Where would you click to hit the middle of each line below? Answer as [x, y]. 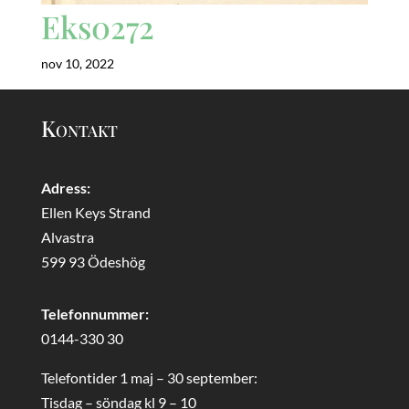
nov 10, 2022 [77, 63]
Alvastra [67, 236]
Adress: [65, 187]
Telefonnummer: [94, 313]
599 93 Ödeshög [93, 261]
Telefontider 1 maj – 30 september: [149, 377]
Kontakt [79, 127]
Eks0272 [97, 26]
